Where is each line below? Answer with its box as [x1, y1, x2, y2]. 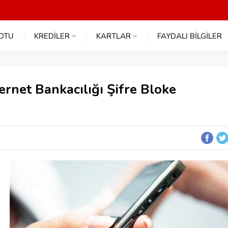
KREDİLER [34, 31, 70, 41]
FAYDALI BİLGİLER [157, 31, 222, 41]
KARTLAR [96, 31, 131, 41]
